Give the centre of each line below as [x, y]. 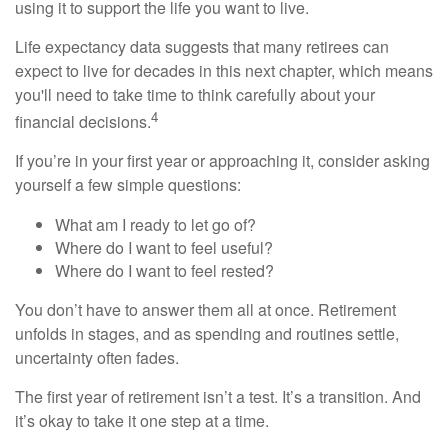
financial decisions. [83, 121]
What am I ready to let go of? [155, 224]
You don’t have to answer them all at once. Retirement [205, 309]
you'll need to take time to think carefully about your [195, 94]
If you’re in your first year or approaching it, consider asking [222, 160]
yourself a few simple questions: [128, 184]
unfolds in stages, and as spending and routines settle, [207, 333]
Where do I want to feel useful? [164, 247]
